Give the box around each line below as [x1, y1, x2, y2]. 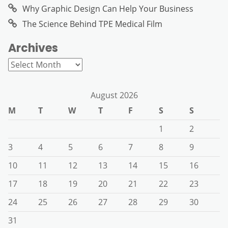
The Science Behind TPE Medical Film [22, 18, 162, 30]
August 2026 [90, 90, 138, 101]
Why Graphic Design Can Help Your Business [22, 3, 193, 15]
